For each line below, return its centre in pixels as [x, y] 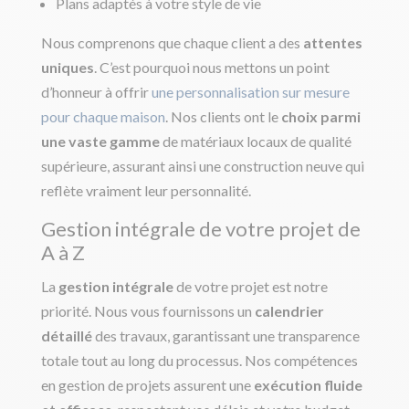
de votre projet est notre [250, 286]
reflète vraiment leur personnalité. [146, 190]
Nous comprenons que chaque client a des [172, 42]
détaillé [66, 335]
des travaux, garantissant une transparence [225, 335]
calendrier [289, 310]
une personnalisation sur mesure [250, 91]
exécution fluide [308, 384]
